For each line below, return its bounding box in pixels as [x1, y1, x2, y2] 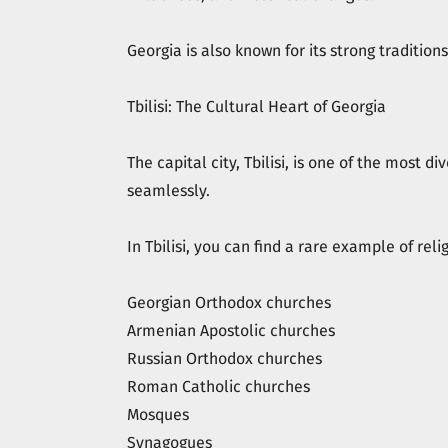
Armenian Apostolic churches [127, 321, 335, 340]
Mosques [127, 405, 189, 424]
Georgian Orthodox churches [127, 293, 331, 312]
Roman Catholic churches [127, 377, 310, 396]
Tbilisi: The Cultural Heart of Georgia [127, 97, 386, 116]
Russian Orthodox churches [127, 349, 322, 368]
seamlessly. [127, 181, 210, 200]
